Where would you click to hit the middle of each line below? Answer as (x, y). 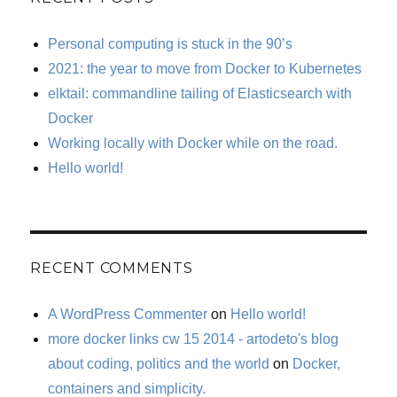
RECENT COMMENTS (112, 269)
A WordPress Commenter (128, 315)
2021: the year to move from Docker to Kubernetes (205, 69)
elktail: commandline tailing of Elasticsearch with (200, 94)
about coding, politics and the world (159, 364)
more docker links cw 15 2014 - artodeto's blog (194, 339)
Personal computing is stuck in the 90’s (171, 44)
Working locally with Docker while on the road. (193, 144)
